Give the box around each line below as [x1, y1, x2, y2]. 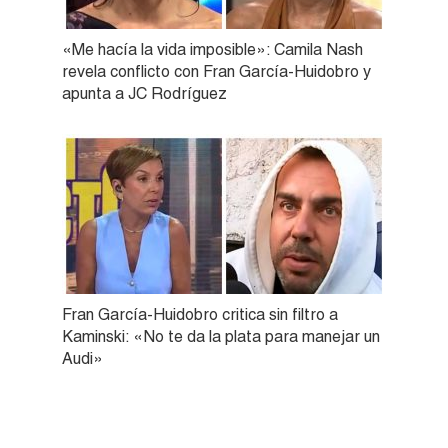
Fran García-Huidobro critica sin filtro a [62, 304, 338, 324]
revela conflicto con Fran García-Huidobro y [62, 61, 371, 81]
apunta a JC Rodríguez [62, 83, 227, 103]
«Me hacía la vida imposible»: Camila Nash [62, 39, 363, 59]
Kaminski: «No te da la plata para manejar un [62, 326, 380, 346]
